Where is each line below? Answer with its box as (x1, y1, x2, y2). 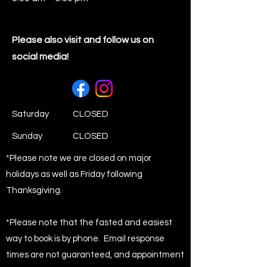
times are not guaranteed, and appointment (6, 250, 184, 259)
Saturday (12, 110, 49, 119)
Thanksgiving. (6, 186, 64, 195)
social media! (12, 52, 69, 61)
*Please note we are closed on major (6, 154, 151, 163)
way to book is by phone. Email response (6, 234, 164, 243)
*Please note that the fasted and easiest (6, 218, 172, 227)
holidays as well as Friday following (6, 170, 142, 179)
